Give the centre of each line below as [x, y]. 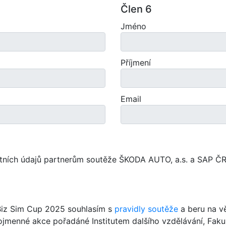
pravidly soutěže [146, 209]
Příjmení [136, 63]
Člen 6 [136, 9]
